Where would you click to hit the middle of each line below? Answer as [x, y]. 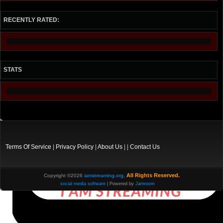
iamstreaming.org [104, 175]
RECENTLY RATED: [31, 20]
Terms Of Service [28, 147]
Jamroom [145, 183]
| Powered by [120, 183]
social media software [83, 183]
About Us [110, 147]
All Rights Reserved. [153, 175]
